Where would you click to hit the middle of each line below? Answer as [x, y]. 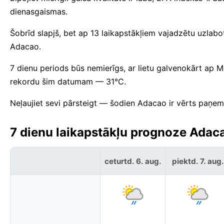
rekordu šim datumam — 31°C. [68, 82]
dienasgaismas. [39, 12]
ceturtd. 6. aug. [133, 161]
